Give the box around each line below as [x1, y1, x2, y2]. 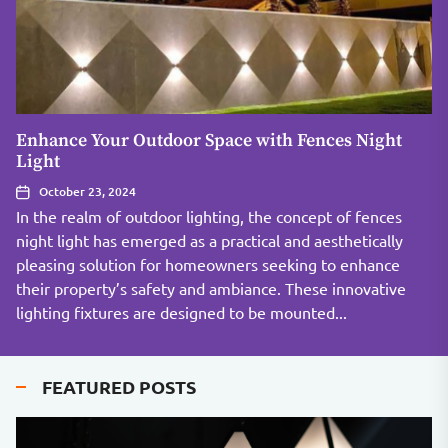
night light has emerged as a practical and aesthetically [16, 230, 403, 250]
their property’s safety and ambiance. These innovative [16, 278, 406, 298]
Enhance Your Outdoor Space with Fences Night [16, 129, 402, 152]
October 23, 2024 [39, 183, 136, 200]
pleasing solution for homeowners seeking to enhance [16, 254, 400, 274]
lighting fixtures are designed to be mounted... [16, 302, 347, 322]
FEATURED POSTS [42, 375, 196, 398]
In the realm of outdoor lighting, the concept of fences [16, 206, 402, 226]
